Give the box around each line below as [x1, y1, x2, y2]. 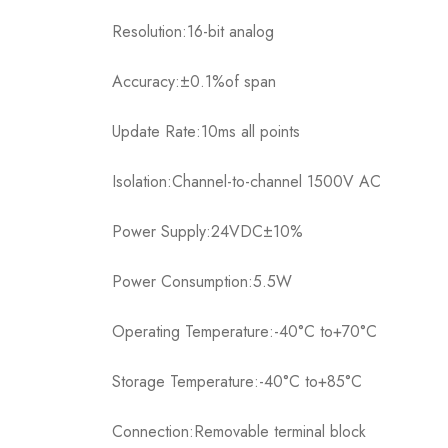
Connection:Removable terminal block [112, 420, 366, 444]
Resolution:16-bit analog [112, 20, 274, 44]
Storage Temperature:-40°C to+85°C [112, 370, 362, 394]
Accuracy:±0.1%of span [112, 70, 276, 94]
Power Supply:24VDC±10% [112, 220, 303, 244]
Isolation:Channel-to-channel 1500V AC [112, 170, 381, 194]
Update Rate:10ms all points [112, 120, 300, 144]
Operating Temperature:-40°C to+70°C [112, 320, 377, 344]
